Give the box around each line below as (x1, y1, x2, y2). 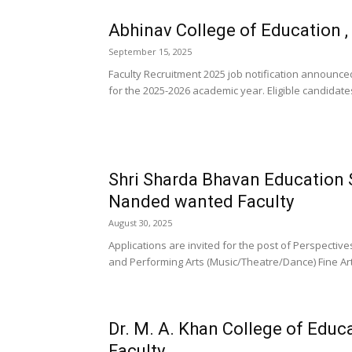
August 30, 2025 (108, 217, 172, 229)
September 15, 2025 (108, 46, 192, 57)
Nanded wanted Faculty (108, 192, 294, 211)
